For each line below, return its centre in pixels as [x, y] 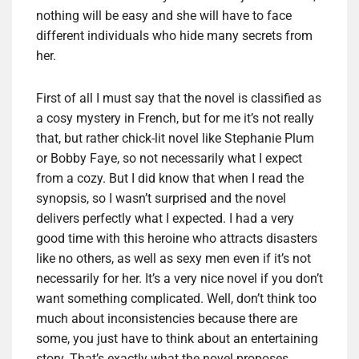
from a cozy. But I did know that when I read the [170, 179]
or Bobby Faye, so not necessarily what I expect [169, 159]
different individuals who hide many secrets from [174, 36]
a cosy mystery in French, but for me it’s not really [175, 119]
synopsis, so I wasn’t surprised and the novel [161, 199]
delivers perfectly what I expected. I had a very [165, 219]
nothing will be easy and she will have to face [164, 16]
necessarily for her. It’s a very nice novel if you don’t [179, 279]
